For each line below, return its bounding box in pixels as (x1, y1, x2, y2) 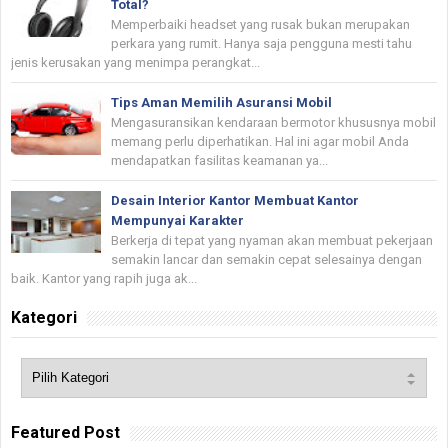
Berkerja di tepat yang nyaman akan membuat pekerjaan (111, 232, 433, 248)
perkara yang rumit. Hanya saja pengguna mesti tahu (111, 35, 412, 51)
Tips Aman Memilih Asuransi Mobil (111, 94, 332, 110)
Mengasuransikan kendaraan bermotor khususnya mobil (111, 114, 436, 130)
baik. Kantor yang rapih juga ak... (11, 270, 197, 286)
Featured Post (11, 422, 120, 442)
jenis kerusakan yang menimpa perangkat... (11, 54, 260, 70)
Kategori (11, 307, 77, 327)
